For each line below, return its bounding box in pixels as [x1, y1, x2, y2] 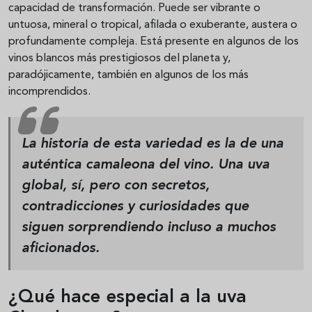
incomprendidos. [8, 86, 91, 98]
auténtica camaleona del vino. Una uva [22, 158, 270, 173]
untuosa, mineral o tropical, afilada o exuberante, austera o [8, 19, 297, 31]
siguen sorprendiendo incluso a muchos [22, 221, 276, 235]
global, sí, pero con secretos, [22, 179, 210, 194]
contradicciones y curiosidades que [22, 200, 249, 214]
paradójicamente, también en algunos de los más [8, 70, 249, 81]
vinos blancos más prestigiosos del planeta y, [8, 53, 231, 65]
